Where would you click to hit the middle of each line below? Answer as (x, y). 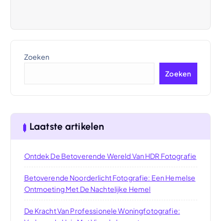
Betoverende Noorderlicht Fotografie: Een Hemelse (110, 177)
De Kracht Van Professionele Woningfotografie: (102, 210)
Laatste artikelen (67, 126)
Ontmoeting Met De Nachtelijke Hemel (87, 189)
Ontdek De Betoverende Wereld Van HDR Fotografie (110, 156)
